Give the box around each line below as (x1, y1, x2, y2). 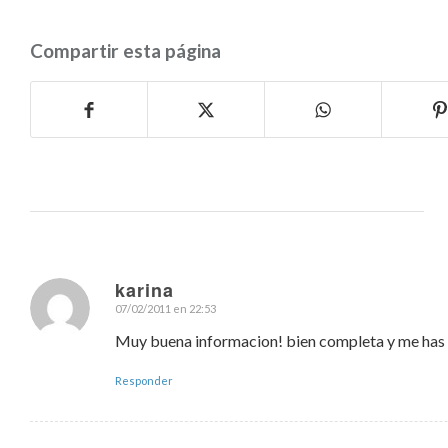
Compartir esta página (30, 39, 221, 62)
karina (115, 277, 174, 303)
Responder (115, 374, 173, 387)
